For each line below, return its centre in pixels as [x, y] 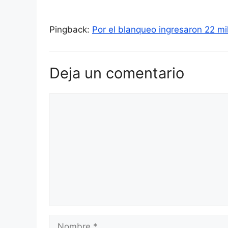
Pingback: [71, 29]
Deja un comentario [117, 73]
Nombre [65, 221]
